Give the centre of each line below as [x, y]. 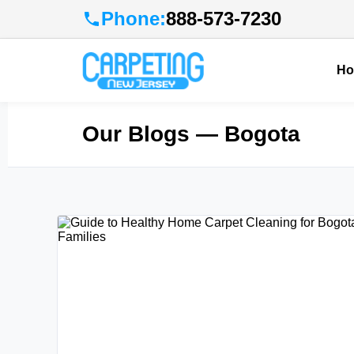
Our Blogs [139, 134]
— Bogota [248, 134]
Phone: [134, 19]
